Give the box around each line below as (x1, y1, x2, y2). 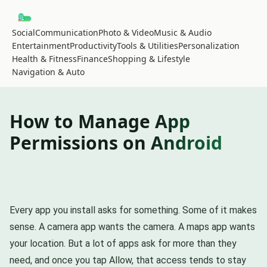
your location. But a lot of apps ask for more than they (10, 237, 237, 249)
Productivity (70, 39, 117, 51)
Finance (77, 52, 108, 64)
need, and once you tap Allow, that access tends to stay (10, 254, 246, 266)
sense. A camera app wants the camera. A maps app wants (10, 221, 255, 232)
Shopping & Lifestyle (108, 52, 190, 64)
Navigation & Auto (12, 66, 85, 77)
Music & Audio (154, 26, 212, 38)
